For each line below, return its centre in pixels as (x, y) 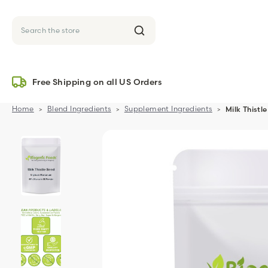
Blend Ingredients (79, 109)
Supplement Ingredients (168, 109)
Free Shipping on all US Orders (97, 82)
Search (39, 39)
